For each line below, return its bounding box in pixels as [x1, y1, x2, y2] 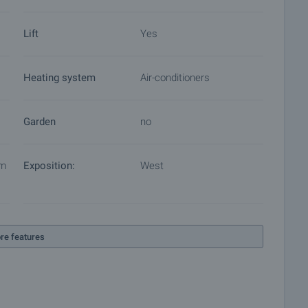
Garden [23, 115, 56, 128]
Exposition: [23, 159, 75, 172]
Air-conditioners [140, 71, 210, 84]
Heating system [23, 71, 96, 84]
